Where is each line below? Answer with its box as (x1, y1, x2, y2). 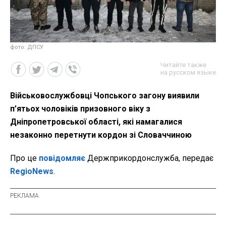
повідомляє (39, 153, 85, 163)
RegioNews (10, 166, 53, 177)
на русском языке (160, 69, 216, 77)
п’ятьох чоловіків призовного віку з (10, 104, 150, 114)
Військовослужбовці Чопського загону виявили (10, 91, 199, 101)
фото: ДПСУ (10, 44, 43, 51)
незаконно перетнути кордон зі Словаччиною (10, 130, 192, 140)
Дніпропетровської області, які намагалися (10, 117, 182, 127)
